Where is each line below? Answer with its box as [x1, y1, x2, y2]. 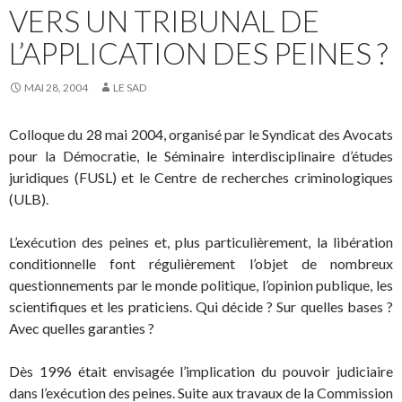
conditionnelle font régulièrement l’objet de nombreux [9, 255, 393, 273]
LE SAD [113, 81, 146, 95]
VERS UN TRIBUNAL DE [9, 3, 319, 39]
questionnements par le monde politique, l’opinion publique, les [9, 276, 393, 294]
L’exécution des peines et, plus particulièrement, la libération [9, 233, 393, 251]
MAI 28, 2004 [24, 81, 88, 95]
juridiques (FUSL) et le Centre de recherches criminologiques [9, 169, 393, 187]
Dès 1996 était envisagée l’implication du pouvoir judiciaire [9, 363, 393, 380]
